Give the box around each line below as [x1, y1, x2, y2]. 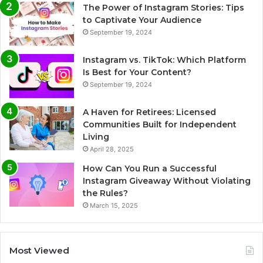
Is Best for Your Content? [83, 67, 191, 78]
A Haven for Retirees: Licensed [83, 107, 216, 118]
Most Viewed [9, 245, 69, 257]
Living [83, 131, 109, 143]
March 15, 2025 [90, 201, 138, 210]
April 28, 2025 [90, 145, 134, 154]
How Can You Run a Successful [83, 163, 217, 174]
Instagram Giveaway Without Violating [83, 176, 251, 187]
